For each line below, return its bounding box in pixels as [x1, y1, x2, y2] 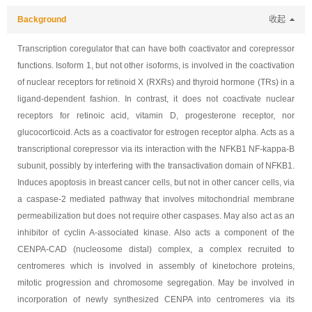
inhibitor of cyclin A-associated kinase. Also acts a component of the [17, 228, 295, 237]
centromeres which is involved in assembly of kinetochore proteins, [17, 261, 295, 271]
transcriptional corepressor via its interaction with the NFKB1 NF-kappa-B [17, 144, 295, 154]
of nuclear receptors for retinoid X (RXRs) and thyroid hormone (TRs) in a [17, 77, 295, 87]
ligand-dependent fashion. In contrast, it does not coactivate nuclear [17, 94, 295, 104]
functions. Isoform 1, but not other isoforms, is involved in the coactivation [17, 61, 295, 70]
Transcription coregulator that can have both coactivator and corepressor [17, 44, 295, 54]
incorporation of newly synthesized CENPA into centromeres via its [17, 295, 295, 304]
